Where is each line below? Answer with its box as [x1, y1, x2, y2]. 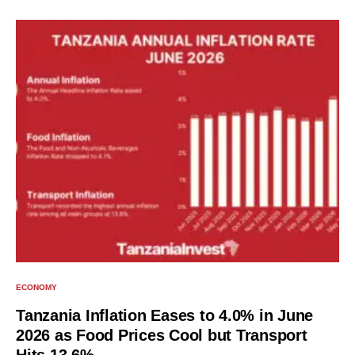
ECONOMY [16, 283, 57, 292]
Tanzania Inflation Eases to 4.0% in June [16, 307, 313, 325]
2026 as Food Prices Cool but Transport [16, 326, 307, 345]
